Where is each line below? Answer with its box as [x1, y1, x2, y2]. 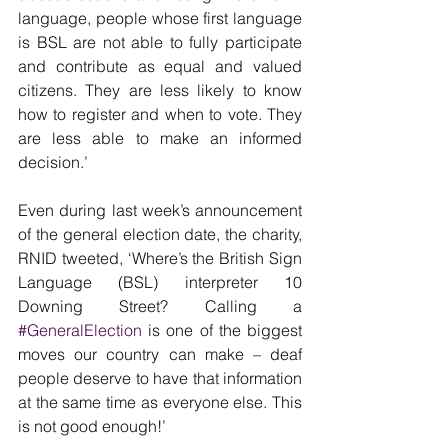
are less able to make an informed [18, 128, 302, 148]
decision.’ [18, 152, 88, 172]
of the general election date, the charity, [18, 224, 302, 244]
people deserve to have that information [18, 368, 302, 388]
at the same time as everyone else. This [18, 392, 302, 412]
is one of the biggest [142, 320, 302, 340]
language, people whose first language [18, 8, 302, 28]
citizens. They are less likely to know [18, 80, 302, 100]
